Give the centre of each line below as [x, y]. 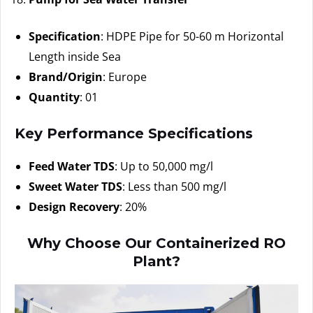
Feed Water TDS [72, 166]
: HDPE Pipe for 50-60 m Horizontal [192, 36]
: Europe [125, 77]
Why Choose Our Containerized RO [156, 243]
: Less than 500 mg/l [174, 186]
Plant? [156, 261]
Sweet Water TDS [75, 186]
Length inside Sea [75, 56]
